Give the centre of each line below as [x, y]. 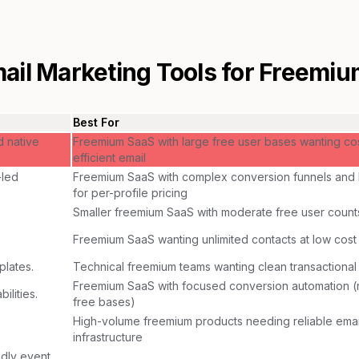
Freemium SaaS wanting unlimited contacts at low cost [215, 239]
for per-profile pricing [130, 192]
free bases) [104, 301]
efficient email [109, 157]
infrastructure [108, 337]
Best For [96, 122]
